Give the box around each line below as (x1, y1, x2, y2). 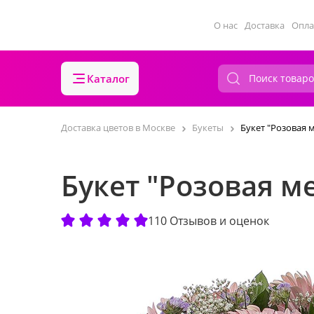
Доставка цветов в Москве (61, 121, 175, 134)
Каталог (87, 71, 130, 86)
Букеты (192, 121, 224, 134)
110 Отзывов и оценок (148, 212, 269, 228)
